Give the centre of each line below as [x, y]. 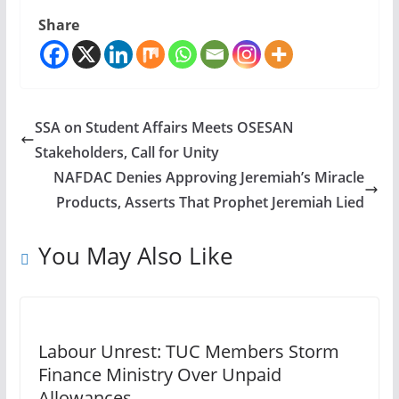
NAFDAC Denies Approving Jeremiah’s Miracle [209, 177]
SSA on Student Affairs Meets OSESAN [164, 127]
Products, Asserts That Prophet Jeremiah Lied [211, 202]
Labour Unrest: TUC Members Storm [188, 351]
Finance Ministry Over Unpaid [159, 375]
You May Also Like [135, 256]
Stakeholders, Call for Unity [126, 152]
